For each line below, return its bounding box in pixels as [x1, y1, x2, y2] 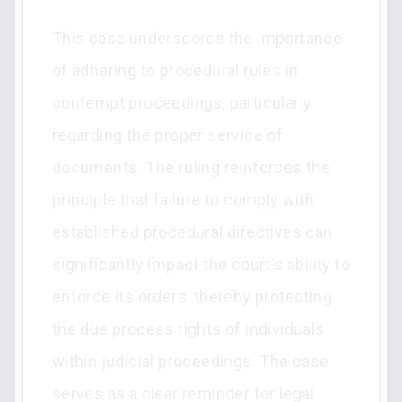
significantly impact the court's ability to [51, 255, 350, 274]
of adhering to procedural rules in [51, 61, 299, 80]
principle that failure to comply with [51, 190, 315, 209]
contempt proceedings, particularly [51, 93, 312, 112]
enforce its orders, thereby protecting [51, 287, 332, 306]
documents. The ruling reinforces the [51, 158, 331, 177]
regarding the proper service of [51, 126, 284, 144]
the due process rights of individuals [51, 319, 325, 338]
